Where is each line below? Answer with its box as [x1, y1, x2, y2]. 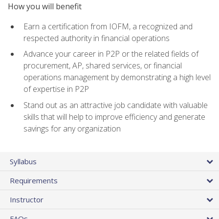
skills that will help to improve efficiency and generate [23, 111, 205, 122]
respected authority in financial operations [23, 32, 170, 44]
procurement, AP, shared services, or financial [23, 60, 182, 71]
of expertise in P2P [23, 84, 89, 95]
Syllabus [10, 156, 37, 167]
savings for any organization [23, 123, 121, 134]
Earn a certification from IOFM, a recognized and [23, 21, 193, 32]
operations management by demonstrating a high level [23, 72, 211, 83]
